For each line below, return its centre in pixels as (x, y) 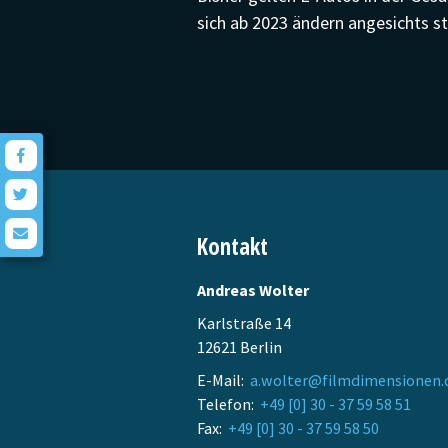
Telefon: (228, 403)
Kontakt (232, 246)
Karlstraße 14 (244, 322)
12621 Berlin (239, 346)
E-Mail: (223, 379)
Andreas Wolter (253, 289)
